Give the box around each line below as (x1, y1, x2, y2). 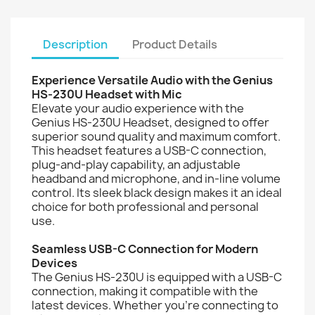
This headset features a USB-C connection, (32, 142, 266, 158)
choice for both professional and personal (32, 198, 259, 214)
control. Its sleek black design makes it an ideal (32, 184, 282, 200)
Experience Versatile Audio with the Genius (32, 72, 273, 88)
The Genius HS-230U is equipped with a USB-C (32, 269, 282, 285)
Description (43, 36, 108, 52)
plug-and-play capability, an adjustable (32, 156, 240, 172)
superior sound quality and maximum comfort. (32, 128, 281, 144)
